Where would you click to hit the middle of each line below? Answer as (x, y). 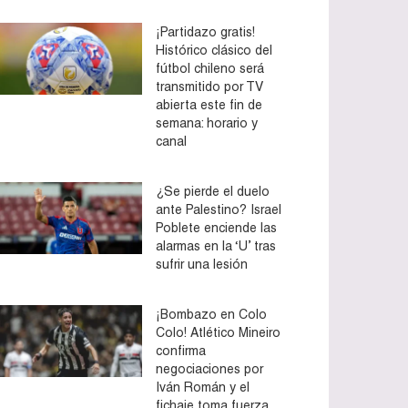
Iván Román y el (203, 387)
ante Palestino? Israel (219, 209)
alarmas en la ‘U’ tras (216, 245)
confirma (181, 350)
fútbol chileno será (210, 68)
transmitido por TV (209, 86)
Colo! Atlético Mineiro (218, 332)
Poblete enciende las (216, 227)
